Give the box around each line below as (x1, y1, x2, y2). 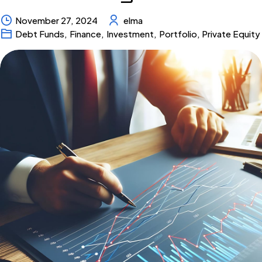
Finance (70, 27, 102, 39)
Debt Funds (15, 27, 65, 39)
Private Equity (202, 27, 261, 39)
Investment (106, 27, 154, 39)
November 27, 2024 (15, 14, 98, 26)
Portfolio (158, 27, 197, 39)
